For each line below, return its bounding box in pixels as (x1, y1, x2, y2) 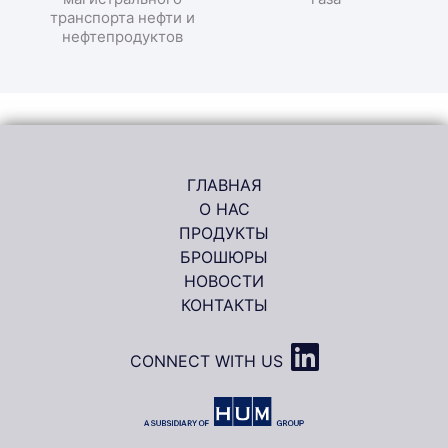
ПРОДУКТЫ (179, 222, 269, 243)
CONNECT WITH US (129, 350, 283, 371)
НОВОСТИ (184, 270, 264, 291)
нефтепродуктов (61, 26, 183, 46)
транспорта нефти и (49, 7, 195, 27)
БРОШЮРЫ (180, 246, 268, 267)
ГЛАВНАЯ (186, 174, 262, 195)
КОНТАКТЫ (180, 294, 268, 315)
